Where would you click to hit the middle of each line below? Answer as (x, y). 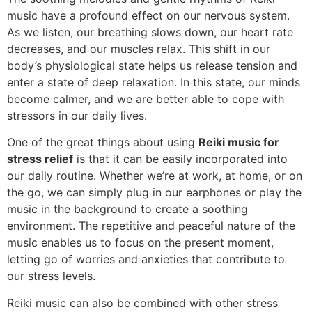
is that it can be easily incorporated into (180, 159)
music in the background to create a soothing (127, 209)
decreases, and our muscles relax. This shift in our (139, 48)
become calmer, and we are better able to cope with (146, 99)
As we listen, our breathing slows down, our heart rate (150, 32)
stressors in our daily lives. (77, 115)
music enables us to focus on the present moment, (140, 243)
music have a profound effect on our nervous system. (148, 15)
